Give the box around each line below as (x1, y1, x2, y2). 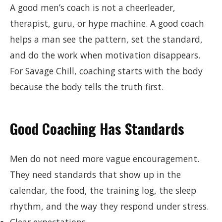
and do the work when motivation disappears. (10, 49, 200, 61)
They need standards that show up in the (10, 168, 181, 180)
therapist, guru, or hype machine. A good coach (10, 17, 204, 29)
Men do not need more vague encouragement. (10, 153, 199, 165)
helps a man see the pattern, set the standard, (10, 33, 203, 45)
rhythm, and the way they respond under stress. (10, 200, 209, 212)
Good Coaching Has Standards (10, 118, 184, 139)
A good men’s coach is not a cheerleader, (10, 1, 175, 13)
